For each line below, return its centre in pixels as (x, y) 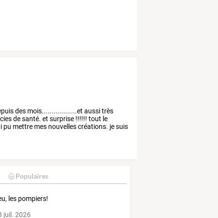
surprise (61, 118)
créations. (92, 126)
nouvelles (62, 126)
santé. (31, 118)
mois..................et (54, 111)
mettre (22, 126)
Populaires (32, 176)
